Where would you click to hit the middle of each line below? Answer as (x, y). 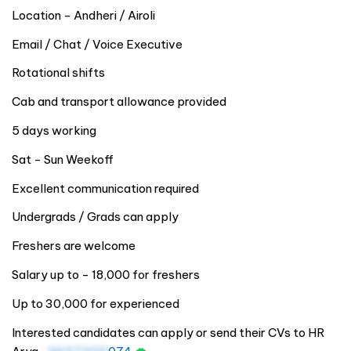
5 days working (54, 130)
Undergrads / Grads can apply (95, 217)
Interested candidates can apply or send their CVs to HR (168, 332)
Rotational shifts (58, 73)
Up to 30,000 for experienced (96, 303)
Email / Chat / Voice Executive (97, 44)
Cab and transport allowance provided (119, 102)
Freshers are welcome (74, 246)
